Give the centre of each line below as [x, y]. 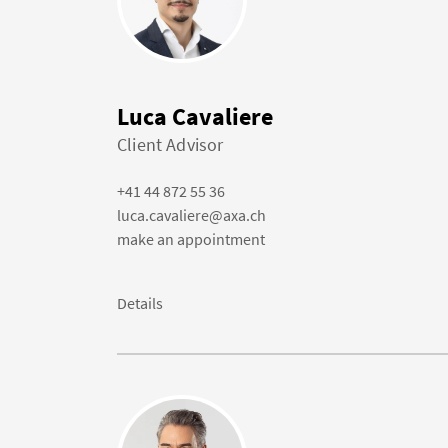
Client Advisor [170, 144]
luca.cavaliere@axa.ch [191, 215]
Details [140, 303]
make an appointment [191, 239]
